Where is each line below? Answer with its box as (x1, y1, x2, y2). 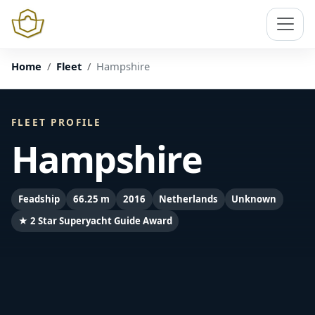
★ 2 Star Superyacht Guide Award (18, 214, 172, 227)
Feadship (18, 192, 60, 205)
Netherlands (159, 192, 219, 205)
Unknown (231, 192, 277, 205)
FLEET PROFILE (11, 115, 102, 129)
